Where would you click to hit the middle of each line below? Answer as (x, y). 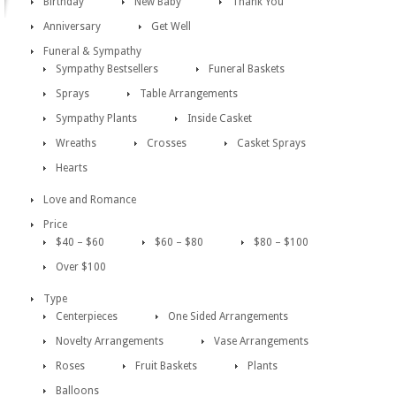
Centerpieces (87, 316)
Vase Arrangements (261, 341)
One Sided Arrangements (228, 316)
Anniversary (72, 27)
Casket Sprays (271, 143)
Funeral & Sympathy (92, 51)
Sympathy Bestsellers (107, 69)
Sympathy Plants (96, 118)
